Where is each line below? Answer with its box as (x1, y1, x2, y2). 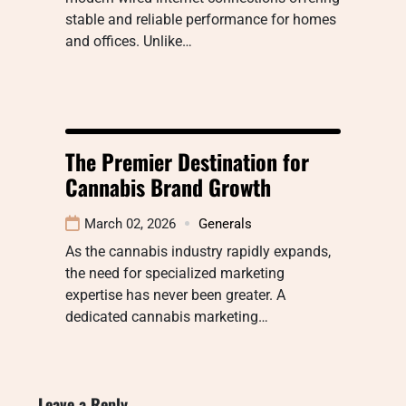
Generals (198, 215, 252, 232)
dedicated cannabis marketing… (65, 307, 268, 325)
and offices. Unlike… (65, 32, 192, 50)
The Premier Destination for (65, 144, 309, 178)
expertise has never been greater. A (65, 285, 285, 304)
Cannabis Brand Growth (65, 169, 271, 203)
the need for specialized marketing (65, 264, 285, 282)
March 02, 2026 (84, 215, 176, 232)
